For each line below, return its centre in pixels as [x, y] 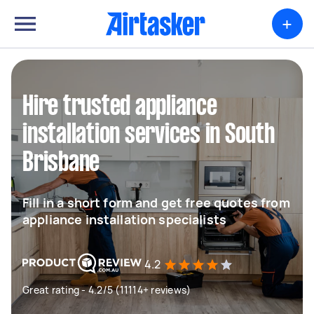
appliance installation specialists [125, 219]
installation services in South [149, 135]
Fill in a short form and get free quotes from [156, 203]
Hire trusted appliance [120, 107]
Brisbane [61, 163]
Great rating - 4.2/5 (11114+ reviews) [107, 290]
